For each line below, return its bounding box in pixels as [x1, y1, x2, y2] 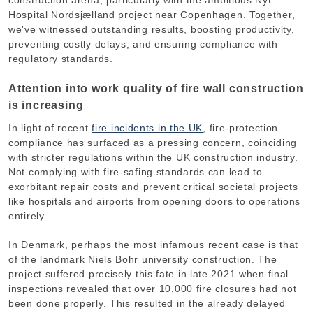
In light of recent [8, 122, 92, 134]
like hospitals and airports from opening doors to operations [8, 196, 301, 208]
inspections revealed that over [8, 283, 159, 295]
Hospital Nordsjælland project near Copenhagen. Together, [8, 9, 296, 21]
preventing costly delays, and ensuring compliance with [8, 38, 278, 50]
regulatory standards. [8, 53, 113, 65]
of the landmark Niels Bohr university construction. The [8, 254, 277, 265]
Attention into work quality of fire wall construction [8, 82, 304, 95]
